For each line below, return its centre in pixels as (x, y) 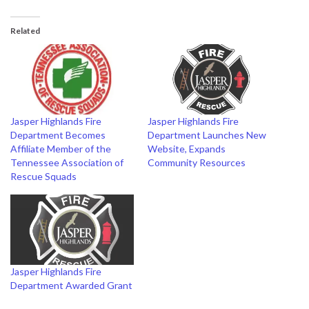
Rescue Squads (43, 177)
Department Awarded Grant (71, 286)
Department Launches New (207, 135)
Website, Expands (187, 149)
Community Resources (197, 163)
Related (25, 30)
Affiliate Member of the (61, 149)
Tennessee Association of (67, 163)
